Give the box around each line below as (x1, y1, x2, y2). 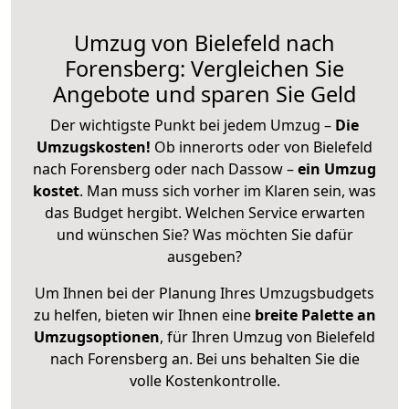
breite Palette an (254, 304, 376, 325)
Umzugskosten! (37, 136, 151, 157)
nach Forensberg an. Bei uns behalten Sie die (49, 348, 360, 369)
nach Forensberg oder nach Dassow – (33, 158, 298, 179)
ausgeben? (167, 246, 242, 267)
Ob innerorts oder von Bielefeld (154, 136, 372, 157)
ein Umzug (298, 158, 376, 179)
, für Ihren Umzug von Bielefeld (160, 326, 375, 347)
